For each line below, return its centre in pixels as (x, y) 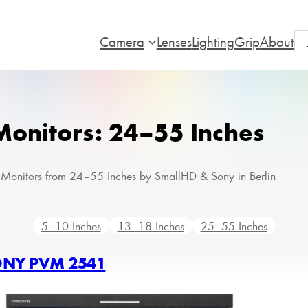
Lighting (213, 41)
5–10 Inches (71, 226)
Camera (122, 41)
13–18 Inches (151, 226)
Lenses (174, 41)
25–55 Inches (234, 226)
